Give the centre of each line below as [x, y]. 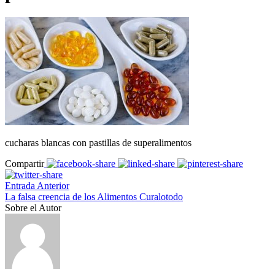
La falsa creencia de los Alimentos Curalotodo [94, 196]
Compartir [25, 163]
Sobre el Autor [33, 207]
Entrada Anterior [37, 185]
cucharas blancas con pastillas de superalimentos [98, 142]
